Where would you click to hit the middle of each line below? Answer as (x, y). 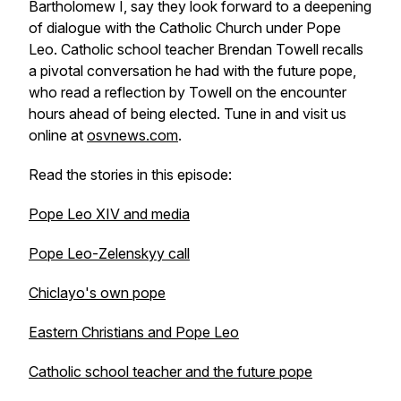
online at (58, 135)
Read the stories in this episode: (130, 175)
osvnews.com (132, 135)
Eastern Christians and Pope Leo (134, 332)
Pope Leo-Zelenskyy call (109, 253)
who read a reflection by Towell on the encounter (188, 92)
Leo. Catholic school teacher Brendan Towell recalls (196, 49)
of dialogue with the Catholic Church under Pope (185, 28)
